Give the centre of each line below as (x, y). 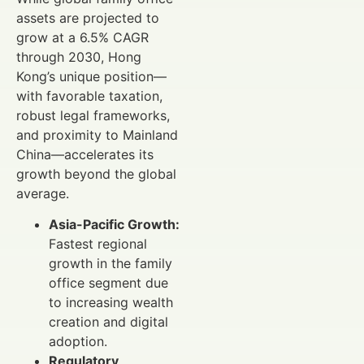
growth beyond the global (96, 174)
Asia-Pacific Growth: (114, 225)
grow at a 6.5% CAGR (82, 38)
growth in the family (110, 264)
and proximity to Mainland (97, 135)
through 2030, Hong (79, 57)
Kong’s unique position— (91, 77)
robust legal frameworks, (93, 116)
